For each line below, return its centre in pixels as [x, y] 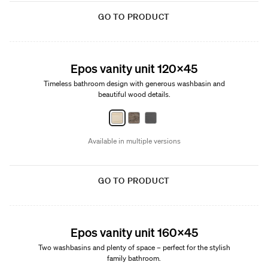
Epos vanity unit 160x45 [134, 232]
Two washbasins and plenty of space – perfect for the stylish [134, 247]
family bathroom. [134, 258]
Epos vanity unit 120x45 [134, 68]
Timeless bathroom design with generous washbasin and [134, 83]
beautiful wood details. [134, 94]
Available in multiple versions [134, 141]
